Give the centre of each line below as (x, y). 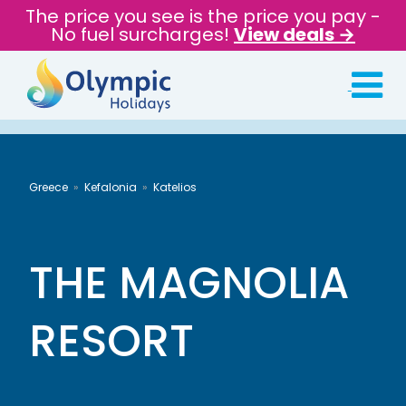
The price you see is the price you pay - (203, 16)
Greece (48, 187)
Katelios (175, 187)
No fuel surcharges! (142, 34)
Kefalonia (111, 187)
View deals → (295, 34)
